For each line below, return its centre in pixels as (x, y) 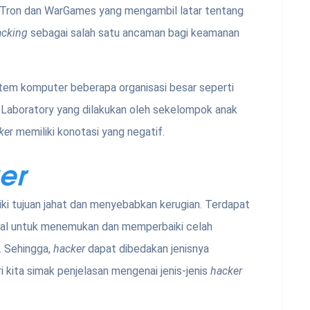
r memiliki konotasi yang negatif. (87, 132)
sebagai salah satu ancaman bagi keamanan (135, 33)
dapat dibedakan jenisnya (147, 249)
